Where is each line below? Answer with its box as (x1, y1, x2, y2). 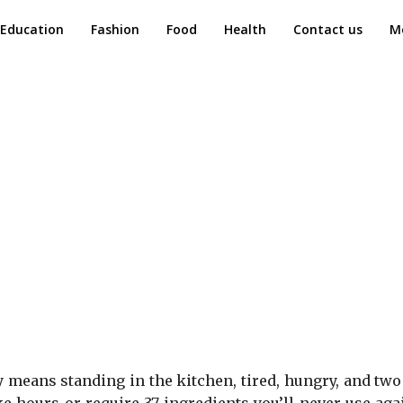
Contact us (293, 20, 363, 38)
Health (224, 20, 266, 38)
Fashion (91, 20, 139, 38)
